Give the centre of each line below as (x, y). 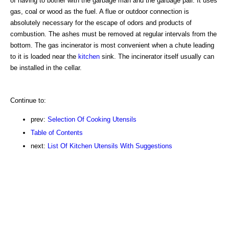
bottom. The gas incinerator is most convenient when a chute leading (112, 45)
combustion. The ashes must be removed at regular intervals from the (113, 34)
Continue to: (28, 100)
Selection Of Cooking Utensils (92, 119)
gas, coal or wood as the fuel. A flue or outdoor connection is (100, 11)
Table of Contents (57, 132)
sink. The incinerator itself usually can (157, 56)
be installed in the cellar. (46, 67)
